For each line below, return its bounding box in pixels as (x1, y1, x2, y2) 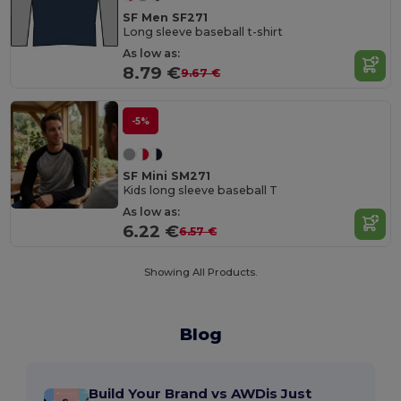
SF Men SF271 (123, 10, 209, 24)
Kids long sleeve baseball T (123, 183, 278, 198)
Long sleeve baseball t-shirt (123, 25, 284, 38)
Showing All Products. (144, 266, 257, 279)
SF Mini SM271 (123, 169, 211, 183)
